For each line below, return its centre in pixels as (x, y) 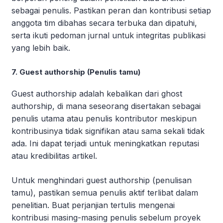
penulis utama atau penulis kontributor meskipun (104, 118)
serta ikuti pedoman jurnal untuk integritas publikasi (109, 35)
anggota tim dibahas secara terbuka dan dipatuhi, (104, 23)
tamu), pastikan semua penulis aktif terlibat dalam (105, 192)
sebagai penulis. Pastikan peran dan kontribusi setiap (111, 10)
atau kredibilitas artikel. (54, 156)
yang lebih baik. (41, 48)
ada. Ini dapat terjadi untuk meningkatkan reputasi (105, 143)
